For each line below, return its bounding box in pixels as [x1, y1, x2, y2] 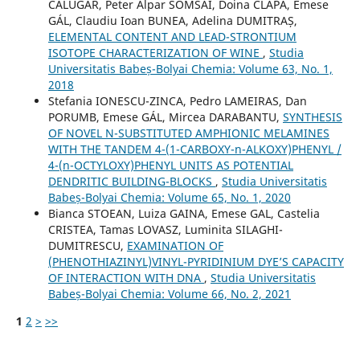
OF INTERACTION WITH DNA [47, 269, 204, 285]
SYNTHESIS [282, 108, 342, 125]
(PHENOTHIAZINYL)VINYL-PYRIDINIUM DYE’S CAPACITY [47, 253, 344, 269]
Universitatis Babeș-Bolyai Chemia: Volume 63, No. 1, [47, 60, 333, 76]
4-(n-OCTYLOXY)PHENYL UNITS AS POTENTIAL [47, 157, 293, 173]
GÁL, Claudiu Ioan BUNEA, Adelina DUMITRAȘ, [47, 12, 297, 28]
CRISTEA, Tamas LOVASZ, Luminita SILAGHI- [47, 221, 283, 237]
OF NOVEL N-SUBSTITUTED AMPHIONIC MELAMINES [47, 125, 329, 141]
